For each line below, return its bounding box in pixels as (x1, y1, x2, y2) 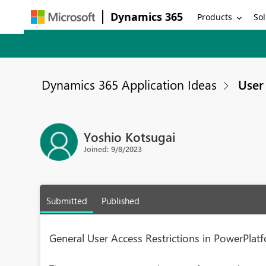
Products (197, 11, 233, 23)
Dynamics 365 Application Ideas (42, 76, 217, 93)
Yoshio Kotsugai (84, 128, 176, 145)
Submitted (46, 195, 88, 207)
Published (102, 195, 140, 207)
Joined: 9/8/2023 (84, 143, 142, 154)
